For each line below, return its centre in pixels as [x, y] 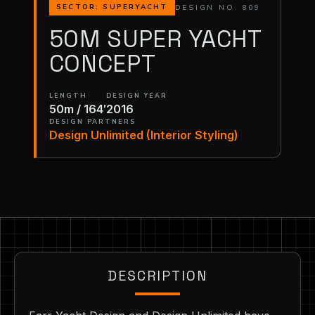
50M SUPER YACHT [155, 39]
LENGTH [68, 95]
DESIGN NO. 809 [218, 7]
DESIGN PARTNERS [92, 121]
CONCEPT [102, 63]
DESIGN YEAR [137, 95]
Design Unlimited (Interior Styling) [143, 135]
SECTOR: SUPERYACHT [112, 7]
